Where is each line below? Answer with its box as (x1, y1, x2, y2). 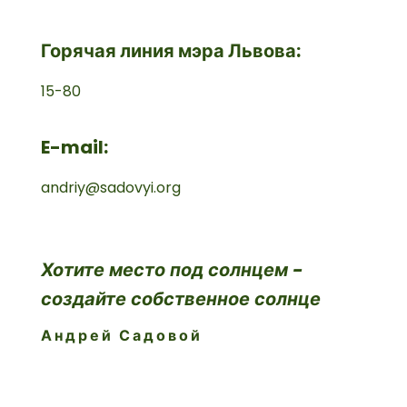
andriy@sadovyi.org (41, 177, 181, 199)
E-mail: (41, 134, 108, 161)
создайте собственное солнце (41, 286, 321, 313)
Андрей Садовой (41, 325, 203, 347)
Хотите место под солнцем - (41, 257, 303, 283)
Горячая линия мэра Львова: (41, 38, 301, 65)
